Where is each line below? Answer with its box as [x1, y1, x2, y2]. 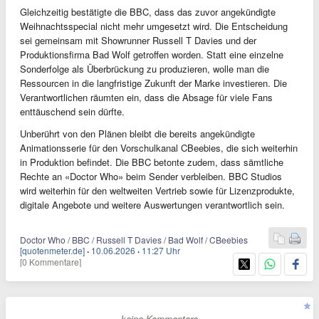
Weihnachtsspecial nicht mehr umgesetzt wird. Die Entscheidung [20, 19, 288, 33]
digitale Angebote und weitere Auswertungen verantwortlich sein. [20, 197, 285, 211]
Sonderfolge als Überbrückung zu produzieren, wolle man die [20, 61, 269, 75]
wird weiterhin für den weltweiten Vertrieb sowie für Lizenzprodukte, [20, 183, 295, 197]
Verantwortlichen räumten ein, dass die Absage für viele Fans [20, 90, 273, 104]
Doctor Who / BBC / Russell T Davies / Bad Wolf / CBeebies [20, 233, 248, 246]
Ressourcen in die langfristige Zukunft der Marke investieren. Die [20, 75, 287, 90]
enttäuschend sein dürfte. [20, 104, 125, 118]
